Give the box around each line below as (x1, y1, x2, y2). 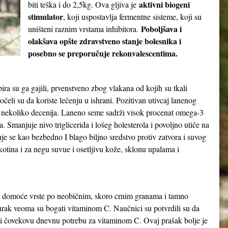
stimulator (28, 11, 63, 22)
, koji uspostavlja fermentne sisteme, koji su (63, 11, 202, 22)
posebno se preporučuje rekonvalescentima (28, 47, 176, 59)
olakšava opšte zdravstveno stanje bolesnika (28, 35, 177, 47)
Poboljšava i (141, 23, 182, 35)
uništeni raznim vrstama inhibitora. (28, 23, 141, 34)
